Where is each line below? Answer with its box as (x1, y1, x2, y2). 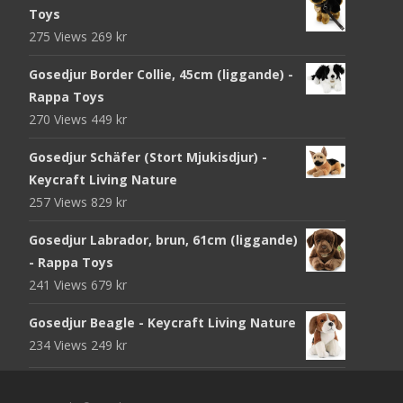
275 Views (29, 27, 91, 45)
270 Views (29, 110, 91, 128)
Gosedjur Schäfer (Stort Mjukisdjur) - (29, 148, 267, 166)
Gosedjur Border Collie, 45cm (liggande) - (29, 65, 293, 83)
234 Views (29, 336, 91, 354)
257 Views (29, 193, 91, 210)
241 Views (29, 275, 91, 293)
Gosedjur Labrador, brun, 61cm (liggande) (29, 230, 298, 248)
